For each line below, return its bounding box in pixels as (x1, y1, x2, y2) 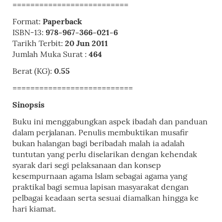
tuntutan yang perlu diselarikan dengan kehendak (12, 149, 197, 159)
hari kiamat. (12, 204, 56, 214)
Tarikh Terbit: (12, 38, 65, 48)
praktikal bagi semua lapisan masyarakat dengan (12, 182, 189, 192)
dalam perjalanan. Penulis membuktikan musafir (12, 127, 188, 137)
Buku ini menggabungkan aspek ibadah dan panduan (12, 116, 208, 126)
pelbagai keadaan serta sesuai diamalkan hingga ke (12, 193, 199, 203)
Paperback (43, 16, 82, 26)
